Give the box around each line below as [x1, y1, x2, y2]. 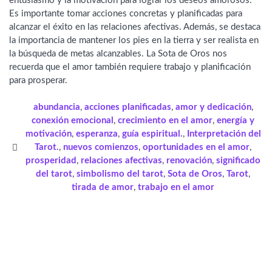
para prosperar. [9, 75, 67, 85]
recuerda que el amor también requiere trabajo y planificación [9, 62, 251, 72]
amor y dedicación [175, 103, 251, 112]
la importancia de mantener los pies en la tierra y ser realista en [9, 35, 259, 45]
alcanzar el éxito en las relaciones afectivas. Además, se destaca [9, 22, 260, 32]
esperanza [75, 129, 118, 139]
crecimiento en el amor [118, 116, 213, 126]
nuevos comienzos [63, 143, 139, 152]
